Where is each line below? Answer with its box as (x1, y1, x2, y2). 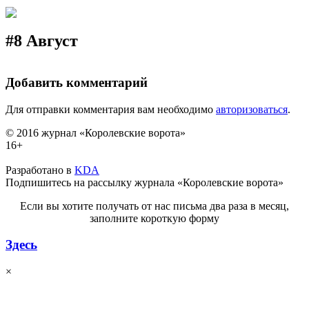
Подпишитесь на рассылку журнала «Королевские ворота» (6, 176, 283, 188)
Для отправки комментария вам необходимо (6, 103, 216, 115)
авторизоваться (216, 103, 288, 115)
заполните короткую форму (90, 212, 219, 224)
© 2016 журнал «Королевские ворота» (6, 126, 186, 139)
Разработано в (6, 163, 74, 176)
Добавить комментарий (6, 74, 148, 90)
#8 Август (6, 32, 78, 50)
